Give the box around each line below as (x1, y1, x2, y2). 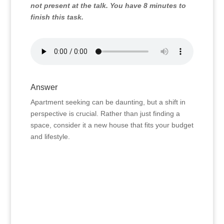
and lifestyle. (30, 132, 70, 140)
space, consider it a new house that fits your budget (30, 121, 193, 129)
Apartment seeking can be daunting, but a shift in (30, 98, 185, 106)
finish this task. (30, 13, 83, 21)
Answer (30, 83, 57, 91)
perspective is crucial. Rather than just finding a (30, 109, 180, 117)
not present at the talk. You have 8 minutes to (30, 1, 186, 9)
